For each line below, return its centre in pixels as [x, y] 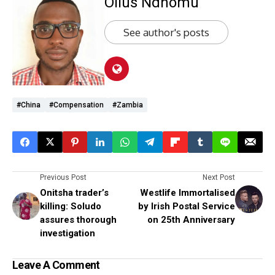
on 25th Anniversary [191, 219]
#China [29, 105]
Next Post [219, 177]
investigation [68, 233]
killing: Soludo [71, 206]
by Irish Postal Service [187, 206]
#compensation [76, 105]
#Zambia [128, 105]
